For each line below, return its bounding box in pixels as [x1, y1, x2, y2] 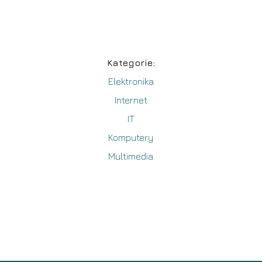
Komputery [108, 132, 154, 143]
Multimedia [108, 150, 154, 161]
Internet [114, 94, 147, 105]
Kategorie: [106, 57, 155, 68]
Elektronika [108, 75, 154, 87]
